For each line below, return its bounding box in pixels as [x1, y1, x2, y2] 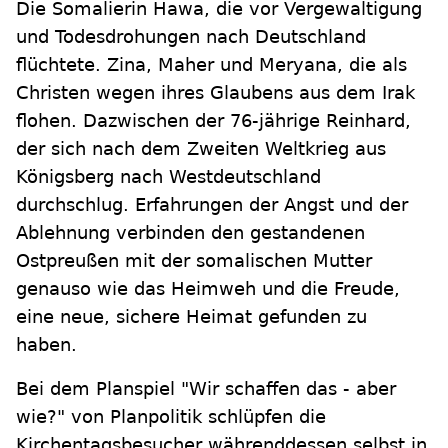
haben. [16, 334, 77, 356]
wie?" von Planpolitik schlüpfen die [16, 406, 326, 428]
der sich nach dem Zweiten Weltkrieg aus [16, 138, 386, 160]
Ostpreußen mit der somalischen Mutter [16, 250, 372, 272]
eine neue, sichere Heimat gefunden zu [16, 306, 367, 328]
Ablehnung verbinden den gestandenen [16, 222, 365, 244]
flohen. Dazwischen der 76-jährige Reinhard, [16, 110, 411, 132]
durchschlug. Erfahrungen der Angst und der [16, 194, 408, 216]
